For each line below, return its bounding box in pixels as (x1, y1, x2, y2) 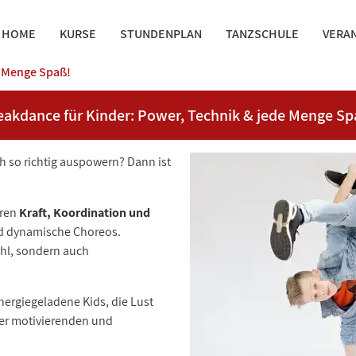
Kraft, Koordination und (19, 203, 150, 221)
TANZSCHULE (226, 25, 300, 43)
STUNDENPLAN (120, 25, 203, 43)
